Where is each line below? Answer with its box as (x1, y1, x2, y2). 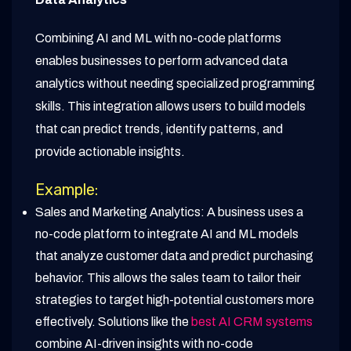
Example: (35, 180, 98, 200)
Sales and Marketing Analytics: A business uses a (35, 205, 303, 219)
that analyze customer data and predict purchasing (35, 249, 313, 263)
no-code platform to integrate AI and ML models (35, 227, 299, 241)
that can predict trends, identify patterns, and (35, 122, 283, 136)
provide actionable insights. (35, 145, 185, 159)
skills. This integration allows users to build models (35, 100, 306, 114)
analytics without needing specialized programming (35, 77, 315, 91)
